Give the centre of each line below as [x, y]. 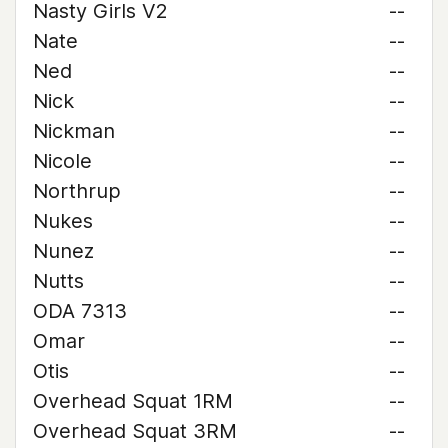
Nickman [74, 131]
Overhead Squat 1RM [133, 401]
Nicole [62, 161]
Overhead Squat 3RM [135, 431]
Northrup [77, 191]
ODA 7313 [80, 311]
